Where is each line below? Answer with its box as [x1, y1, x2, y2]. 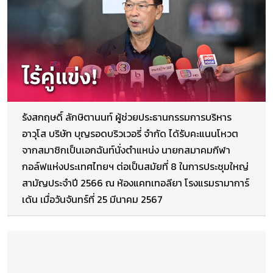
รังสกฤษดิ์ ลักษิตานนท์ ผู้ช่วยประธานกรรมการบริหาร [22, 110, 232, 125]
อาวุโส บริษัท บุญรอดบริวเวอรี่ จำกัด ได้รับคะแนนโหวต [22, 126, 238, 141]
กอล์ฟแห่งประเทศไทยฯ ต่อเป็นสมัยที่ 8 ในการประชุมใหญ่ [22, 159, 249, 174]
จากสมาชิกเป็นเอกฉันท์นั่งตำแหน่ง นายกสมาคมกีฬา [22, 143, 230, 158]
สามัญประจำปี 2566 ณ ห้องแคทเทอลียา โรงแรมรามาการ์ [22, 175, 249, 191]
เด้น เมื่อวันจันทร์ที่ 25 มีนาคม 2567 [22, 192, 163, 207]
